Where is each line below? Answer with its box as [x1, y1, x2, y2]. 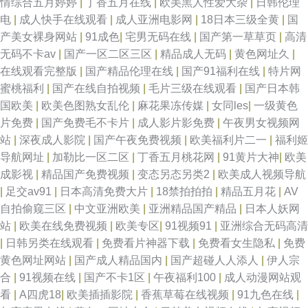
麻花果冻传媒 [137, 100, 206, 111]
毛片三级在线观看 [148, 82, 239, 94]
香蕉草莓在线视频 [141, 289, 232, 300]
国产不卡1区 [84, 272, 148, 283]
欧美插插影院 [67, 289, 135, 300]
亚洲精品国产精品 [148, 203, 239, 214]
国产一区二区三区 [64, 48, 155, 60]
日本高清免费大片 [60, 186, 151, 197]
